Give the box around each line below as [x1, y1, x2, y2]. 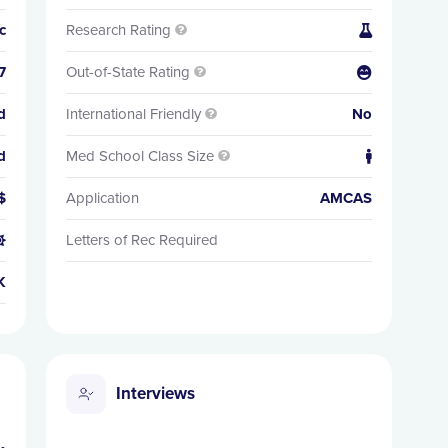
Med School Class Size [65, 147, 214, 165]
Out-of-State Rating [65, 63, 190, 81]
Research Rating [65, 21, 171, 39]
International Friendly [65, 105, 201, 123]
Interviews [115, 383, 195, 404]
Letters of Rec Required [65, 231, 218, 249]
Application [65, 189, 139, 207]
